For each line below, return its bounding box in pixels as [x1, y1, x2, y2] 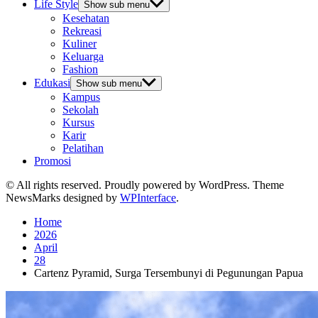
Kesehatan [62, 11, 109, 24]
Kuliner [62, 37, 97, 50]
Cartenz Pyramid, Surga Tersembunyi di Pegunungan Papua [34, 266, 303, 279]
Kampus [62, 90, 100, 103]
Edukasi [34, 76, 70, 89]
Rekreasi [62, 24, 102, 37]
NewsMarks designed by [6, 191, 120, 204]
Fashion [62, 62, 98, 75]
